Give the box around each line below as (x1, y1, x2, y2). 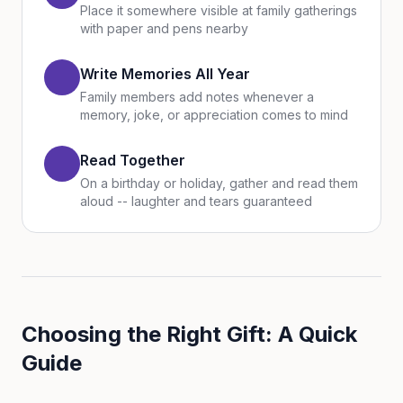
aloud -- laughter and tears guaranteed (80, 193, 312, 209)
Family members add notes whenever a (80, 89, 314, 104)
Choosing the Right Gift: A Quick (22, 321, 357, 347)
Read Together (80, 151, 185, 169)
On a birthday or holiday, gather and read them (80, 175, 358, 191)
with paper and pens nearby (80, 21, 248, 36)
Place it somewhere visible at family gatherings (80, 3, 357, 18)
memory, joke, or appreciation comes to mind (80, 107, 348, 122)
